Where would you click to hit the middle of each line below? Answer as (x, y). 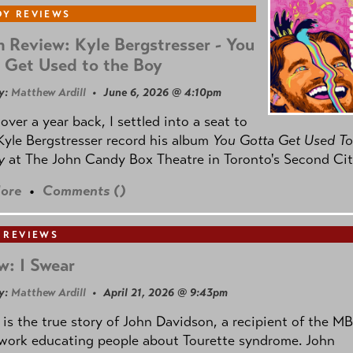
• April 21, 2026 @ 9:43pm (157, 293)
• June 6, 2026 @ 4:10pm (154, 92)
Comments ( (81, 191)
